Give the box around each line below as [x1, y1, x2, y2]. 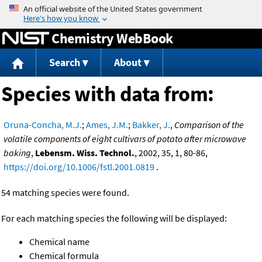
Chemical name [29, 236, 89, 248]
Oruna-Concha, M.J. [4, 119, 82, 131]
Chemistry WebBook [51, 29, 173, 47]
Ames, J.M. [86, 119, 128, 131]
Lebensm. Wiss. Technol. [35, 147, 135, 159]
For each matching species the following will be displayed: [1, 212, 227, 225]
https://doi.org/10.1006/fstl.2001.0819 [4, 161, 154, 173]
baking [4, 147, 31, 159]
